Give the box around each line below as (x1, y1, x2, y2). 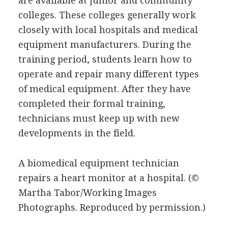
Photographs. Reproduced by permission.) (18, 202, 206, 213)
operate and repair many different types (18, 68, 199, 79)
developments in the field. (18, 127, 135, 138)
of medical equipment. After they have (18, 83, 191, 94)
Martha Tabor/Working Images (18, 187, 157, 198)
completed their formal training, (18, 98, 165, 109)
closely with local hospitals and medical (18, 24, 198, 35)
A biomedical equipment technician (18, 157, 179, 168)
